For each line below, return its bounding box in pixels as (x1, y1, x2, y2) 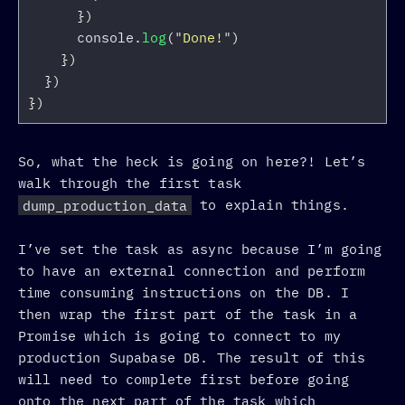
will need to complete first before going (18, 370, 349, 388)
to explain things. (192, 196, 349, 214)
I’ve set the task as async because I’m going (18, 240, 382, 258)
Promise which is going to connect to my (18, 326, 341, 344)
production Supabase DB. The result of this (18, 348, 366, 366)
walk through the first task (18, 174, 242, 193)
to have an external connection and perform (18, 261, 366, 279)
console (77, 29, 134, 47)
